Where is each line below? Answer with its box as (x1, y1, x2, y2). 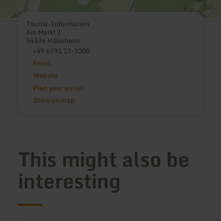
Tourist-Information (26, 18, 90, 30)
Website (33, 70, 58, 81)
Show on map (33, 95, 74, 106)
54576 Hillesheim (26, 35, 80, 46)
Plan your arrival (33, 82, 84, 94)
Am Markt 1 (26, 27, 62, 38)
